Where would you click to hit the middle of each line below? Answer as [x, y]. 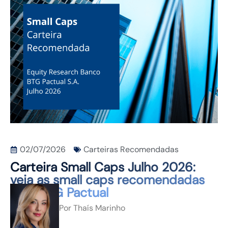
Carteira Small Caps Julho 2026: [103, 167]
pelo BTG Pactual [59, 193]
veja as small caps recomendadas [107, 180]
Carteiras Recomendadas [131, 150]
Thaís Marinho [98, 208]
